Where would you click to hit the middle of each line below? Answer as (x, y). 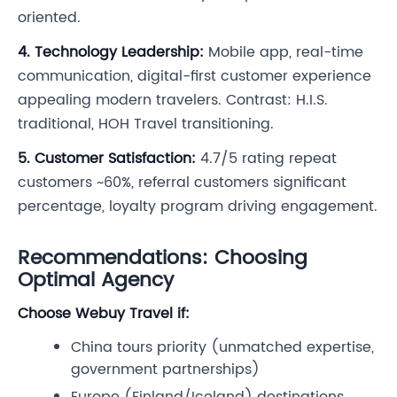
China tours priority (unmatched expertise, (222, 347)
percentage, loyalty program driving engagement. (198, 206)
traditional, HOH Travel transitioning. (146, 124)
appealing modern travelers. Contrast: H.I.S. (173, 100)
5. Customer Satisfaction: (107, 158)
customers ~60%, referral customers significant (182, 182)
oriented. (49, 17)
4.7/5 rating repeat (266, 158)
